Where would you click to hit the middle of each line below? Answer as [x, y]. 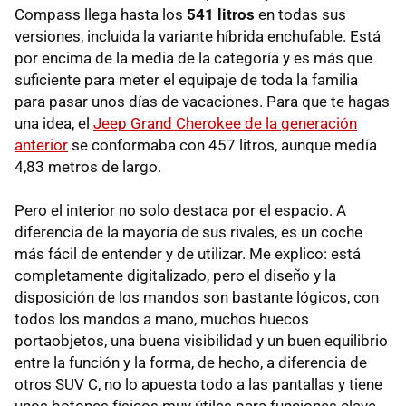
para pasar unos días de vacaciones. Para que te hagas [202, 101]
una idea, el [54, 123]
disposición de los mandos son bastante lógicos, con [197, 297]
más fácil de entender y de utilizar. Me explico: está [188, 254]
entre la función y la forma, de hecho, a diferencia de [191, 362]
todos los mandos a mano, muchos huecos [162, 319]
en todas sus [300, 14]
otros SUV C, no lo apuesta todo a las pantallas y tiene [198, 384]
